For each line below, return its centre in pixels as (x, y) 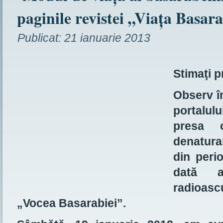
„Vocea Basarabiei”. (71, 203)
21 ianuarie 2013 (107, 38)
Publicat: (39, 38)
